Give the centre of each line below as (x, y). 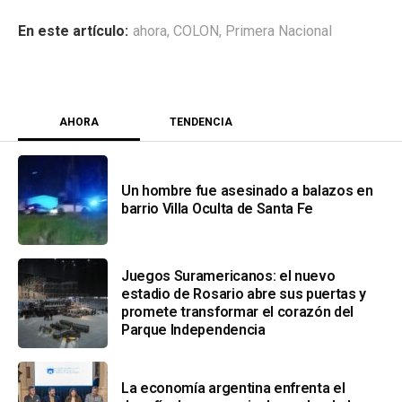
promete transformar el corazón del (238, 312)
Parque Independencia (193, 330)
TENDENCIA (201, 122)
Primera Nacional (279, 31)
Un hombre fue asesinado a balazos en (247, 191)
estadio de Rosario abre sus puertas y (244, 294)
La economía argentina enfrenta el (233, 389)
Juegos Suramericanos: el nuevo (228, 276)
